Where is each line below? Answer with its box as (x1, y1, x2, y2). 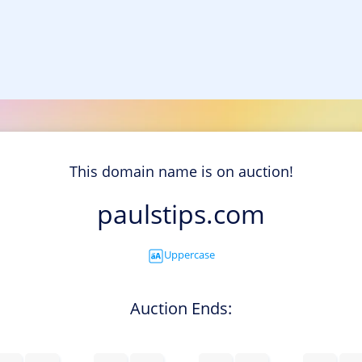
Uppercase (163, 247, 215, 263)
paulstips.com (97, 196, 265, 232)
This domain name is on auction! (69, 162, 293, 182)
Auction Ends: (130, 297, 232, 319)
